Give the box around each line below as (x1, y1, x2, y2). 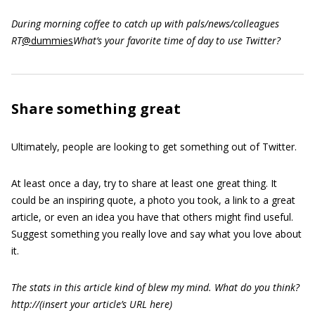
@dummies (22, 34, 73, 47)
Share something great (11, 99, 181, 118)
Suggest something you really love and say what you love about (11, 227, 302, 240)
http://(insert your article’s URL (11, 297, 147, 311)
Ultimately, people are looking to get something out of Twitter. (11, 140, 297, 153)
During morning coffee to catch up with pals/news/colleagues (11, 17, 279, 30)
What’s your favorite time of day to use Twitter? (73, 34, 281, 47)
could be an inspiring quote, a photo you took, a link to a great (11, 193, 295, 207)
